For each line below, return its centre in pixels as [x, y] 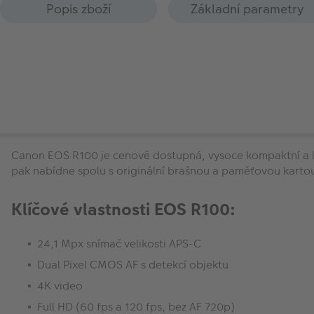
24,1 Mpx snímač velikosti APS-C [119, 243]
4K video [60, 285]
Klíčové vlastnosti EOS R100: [123, 209]
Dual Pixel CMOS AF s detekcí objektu [133, 264]
